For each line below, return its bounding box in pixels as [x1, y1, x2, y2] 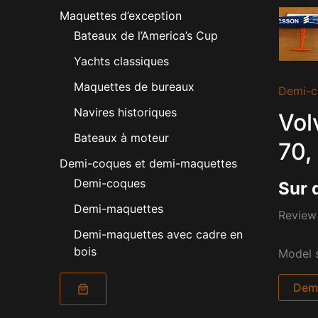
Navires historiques [74, 105, 177, 120]
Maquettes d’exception [60, 9, 182, 23]
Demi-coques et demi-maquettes [60, 156, 237, 171]
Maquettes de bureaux [74, 79, 194, 94]
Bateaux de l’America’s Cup [74, 28, 218, 43]
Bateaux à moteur [74, 131, 169, 146]
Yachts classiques [74, 54, 169, 69]
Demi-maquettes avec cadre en [74, 227, 243, 242]
